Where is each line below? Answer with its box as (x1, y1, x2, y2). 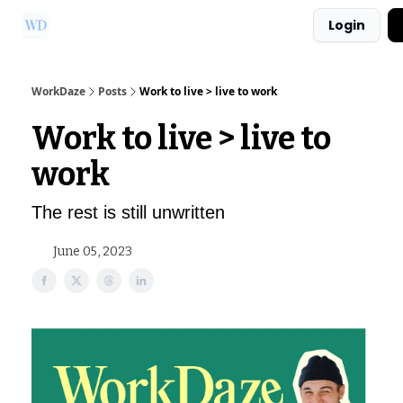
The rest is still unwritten (31, 202, 225, 222)
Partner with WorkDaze (186, 19, 306, 34)
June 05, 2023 (53, 244, 132, 259)
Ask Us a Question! (72, 19, 172, 34)
